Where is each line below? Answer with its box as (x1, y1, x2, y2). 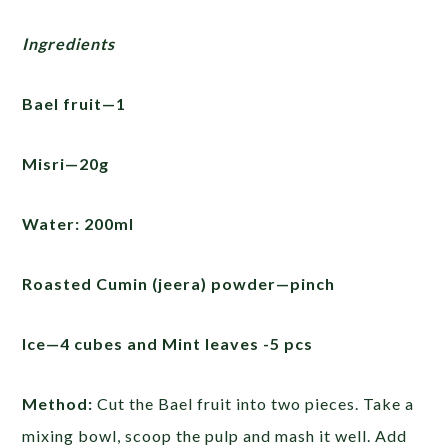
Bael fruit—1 (22, 94, 127, 113)
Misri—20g (22, 154, 110, 173)
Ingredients (22, 34, 116, 53)
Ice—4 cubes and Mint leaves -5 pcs (22, 334, 314, 353)
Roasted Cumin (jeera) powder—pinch (22, 274, 336, 293)
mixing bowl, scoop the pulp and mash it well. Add (22, 426, 408, 445)
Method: (22, 394, 94, 413)
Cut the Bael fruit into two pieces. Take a (93, 394, 415, 413)
